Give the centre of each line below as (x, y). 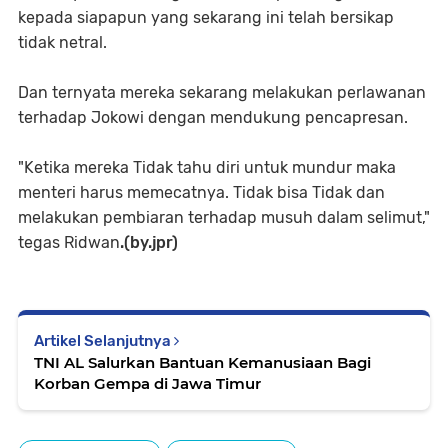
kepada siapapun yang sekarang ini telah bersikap (206, 17)
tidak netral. (62, 42)
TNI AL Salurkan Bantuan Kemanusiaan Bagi (202, 362)
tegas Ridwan (69, 242)
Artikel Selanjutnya (104, 340)
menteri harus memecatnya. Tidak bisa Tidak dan (201, 192)
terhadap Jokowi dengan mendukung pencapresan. (213, 117)
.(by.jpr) (149, 242)
